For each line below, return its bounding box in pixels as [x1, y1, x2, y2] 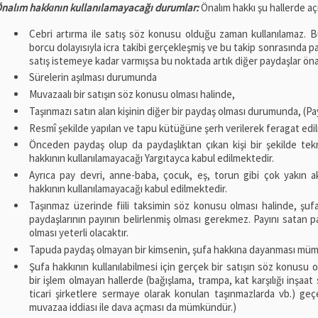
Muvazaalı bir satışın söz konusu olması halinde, [29, 87, 235, 102]
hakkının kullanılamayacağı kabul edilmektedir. [29, 182, 227, 196]
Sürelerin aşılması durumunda [29, 70, 157, 84]
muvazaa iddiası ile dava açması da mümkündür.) [29, 300, 236, 314]
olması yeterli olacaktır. [29, 225, 128, 239]
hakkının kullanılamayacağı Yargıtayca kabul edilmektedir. [29, 151, 274, 165]
